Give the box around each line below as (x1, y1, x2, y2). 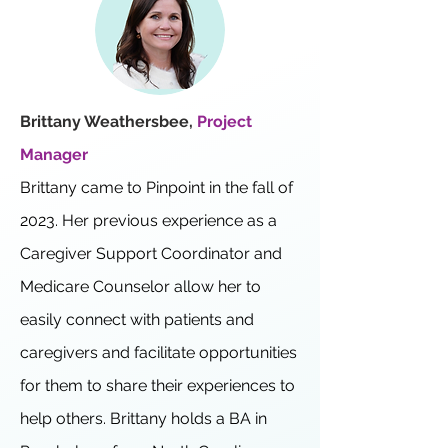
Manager (20, 145, 88, 164)
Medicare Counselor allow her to (20, 277, 261, 296)
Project (197, 112, 252, 131)
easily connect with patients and (20, 310, 254, 329)
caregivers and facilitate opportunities (20, 343, 297, 362)
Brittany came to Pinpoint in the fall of (20, 178, 293, 197)
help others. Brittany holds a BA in (20, 409, 267, 428)
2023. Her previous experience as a (20, 211, 277, 230)
